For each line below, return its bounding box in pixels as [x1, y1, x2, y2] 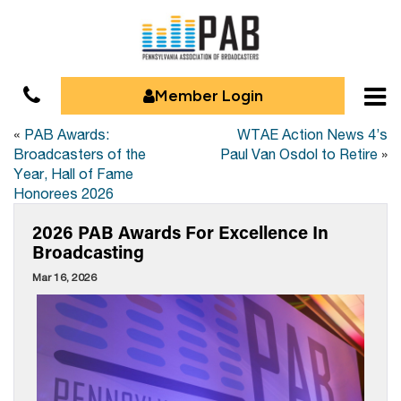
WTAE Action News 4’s [237, 126, 388, 142]
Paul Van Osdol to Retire [220, 146, 378, 162]
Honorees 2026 [13, 185, 114, 201]
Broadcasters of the [13, 146, 146, 162]
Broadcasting [32, 240, 144, 263]
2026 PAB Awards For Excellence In [32, 220, 328, 243]
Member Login [154, 86, 263, 106]
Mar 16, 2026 [32, 271, 97, 284]
